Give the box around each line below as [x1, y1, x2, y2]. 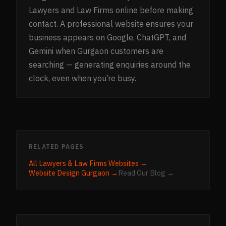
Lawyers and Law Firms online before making [29, 5, 193, 16]
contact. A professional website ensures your [29, 19, 193, 29]
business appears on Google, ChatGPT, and [29, 32, 186, 43]
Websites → [107, 158, 147, 168]
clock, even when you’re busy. [29, 73, 136, 84]
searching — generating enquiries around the [29, 60, 191, 70]
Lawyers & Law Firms [39, 158, 107, 168]
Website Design [29, 168, 81, 178]
